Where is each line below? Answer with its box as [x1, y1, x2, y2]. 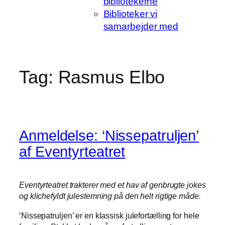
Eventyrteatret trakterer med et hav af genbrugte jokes [19, 180, 206, 190]
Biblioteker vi [103, 8, 158, 19]
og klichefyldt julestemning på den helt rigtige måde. [19, 191, 201, 201]
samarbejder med [103, 21, 178, 32]
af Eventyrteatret [19, 143, 126, 160]
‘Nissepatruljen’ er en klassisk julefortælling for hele [19, 210, 199, 220]
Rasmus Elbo [58, 67, 165, 88]
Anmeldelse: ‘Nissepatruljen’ [19, 127, 199, 144]
